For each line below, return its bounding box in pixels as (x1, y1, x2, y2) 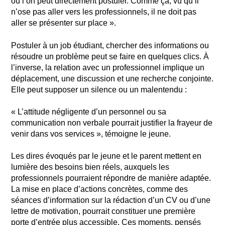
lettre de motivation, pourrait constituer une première (11, 207, 196, 216)
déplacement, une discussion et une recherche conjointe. (11, 74, 214, 83)
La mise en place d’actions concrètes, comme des (11, 185, 188, 194)
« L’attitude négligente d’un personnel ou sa (11, 107, 167, 116)
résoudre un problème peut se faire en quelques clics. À (11, 52, 209, 61)
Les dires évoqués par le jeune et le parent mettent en (11, 152, 202, 161)
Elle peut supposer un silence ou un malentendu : (11, 85, 187, 94)
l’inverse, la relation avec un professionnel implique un (11, 63, 205, 72)
